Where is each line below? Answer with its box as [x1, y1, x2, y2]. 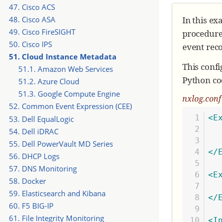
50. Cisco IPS [8, 39, 52, 50]
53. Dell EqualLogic [8, 113, 74, 124]
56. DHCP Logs [8, 151, 59, 161]
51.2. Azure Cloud [18, 76, 79, 87]
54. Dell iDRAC [8, 126, 58, 136]
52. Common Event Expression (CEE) [8, 101, 132, 111]
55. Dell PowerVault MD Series [8, 138, 113, 149]
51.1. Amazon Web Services [18, 64, 113, 74]
